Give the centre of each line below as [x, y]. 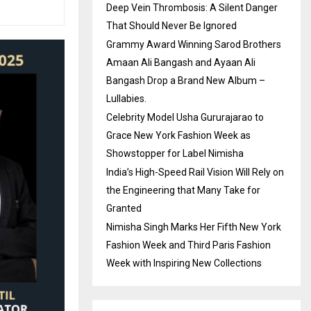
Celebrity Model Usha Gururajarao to [185, 117]
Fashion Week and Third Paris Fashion [188, 245]
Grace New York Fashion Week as [178, 135]
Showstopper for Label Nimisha [175, 153]
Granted [124, 208]
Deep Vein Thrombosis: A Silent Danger [192, 7]
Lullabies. [126, 98]
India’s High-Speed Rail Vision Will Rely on [195, 172]
